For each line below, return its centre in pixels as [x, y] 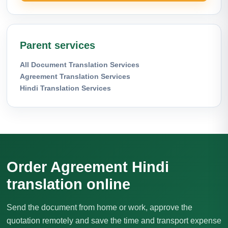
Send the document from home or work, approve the [99, 207]
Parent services [58, 45]
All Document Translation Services [80, 64]
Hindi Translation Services [65, 88]
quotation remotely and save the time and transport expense [114, 220]
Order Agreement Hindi [88, 167]
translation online [68, 184]
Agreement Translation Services [75, 76]
